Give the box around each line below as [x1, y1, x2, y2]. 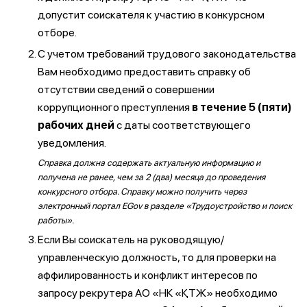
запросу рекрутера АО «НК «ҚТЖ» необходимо [38, 286, 278, 299]
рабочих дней [38, 119, 114, 132]
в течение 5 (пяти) [192, 101, 292, 114]
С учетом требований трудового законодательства [38, 47, 296, 60]
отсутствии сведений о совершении [38, 83, 214, 96]
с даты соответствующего [114, 119, 251, 132]
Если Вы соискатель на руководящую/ [38, 233, 224, 246]
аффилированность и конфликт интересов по [38, 269, 258, 282]
